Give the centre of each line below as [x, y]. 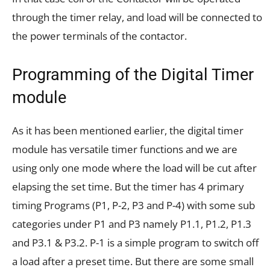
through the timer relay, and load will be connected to [137, 17]
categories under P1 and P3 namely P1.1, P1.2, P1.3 [132, 224]
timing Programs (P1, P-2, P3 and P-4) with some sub [133, 206]
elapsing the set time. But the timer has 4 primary [128, 187]
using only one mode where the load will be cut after [134, 168]
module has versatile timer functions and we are [125, 149]
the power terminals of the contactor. [99, 36]
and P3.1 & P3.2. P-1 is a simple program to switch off [135, 243]
